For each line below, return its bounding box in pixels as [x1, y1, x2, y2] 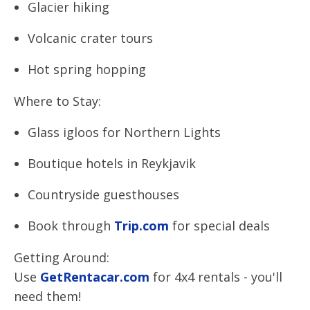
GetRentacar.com [37, 268, 149, 285]
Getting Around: [14, 249, 109, 266]
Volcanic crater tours [28, 30, 153, 46]
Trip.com [111, 217, 169, 234]
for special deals [169, 217, 270, 234]
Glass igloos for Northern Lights [28, 124, 221, 140]
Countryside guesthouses [28, 186, 179, 203]
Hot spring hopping [28, 61, 146, 77]
